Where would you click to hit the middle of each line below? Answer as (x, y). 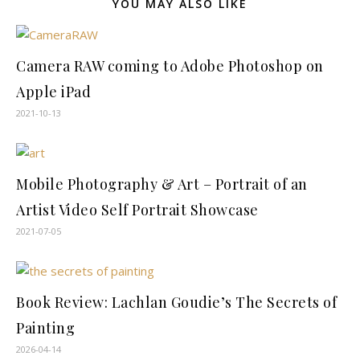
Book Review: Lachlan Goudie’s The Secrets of (176, 302)
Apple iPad (53, 92)
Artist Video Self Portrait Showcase (137, 210)
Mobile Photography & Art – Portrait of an (162, 184)
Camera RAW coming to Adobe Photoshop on (170, 66)
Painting (45, 328)
